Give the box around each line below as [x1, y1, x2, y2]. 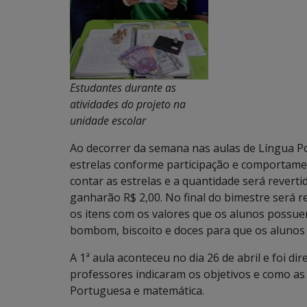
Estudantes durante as [70, 79, 176, 95]
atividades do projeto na [70, 96, 186, 112]
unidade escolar [70, 112, 146, 128]
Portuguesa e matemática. [70, 282, 204, 298]
